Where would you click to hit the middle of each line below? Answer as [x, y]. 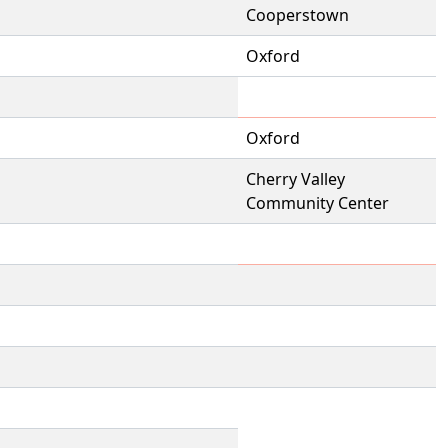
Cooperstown [297, 15]
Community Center [317, 203]
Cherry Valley [295, 179]
